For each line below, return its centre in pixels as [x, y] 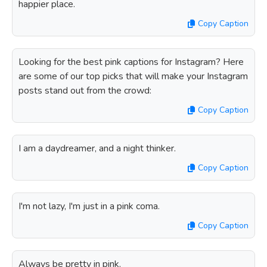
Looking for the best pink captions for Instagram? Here [131, 62]
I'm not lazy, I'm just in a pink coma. [89, 206]
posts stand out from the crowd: [85, 91]
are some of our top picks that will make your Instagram [133, 76]
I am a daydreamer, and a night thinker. [97, 148]
